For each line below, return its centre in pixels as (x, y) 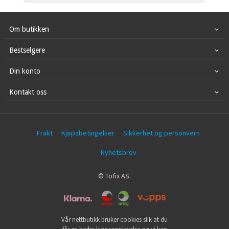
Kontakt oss (28, 92)
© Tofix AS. (114, 176)
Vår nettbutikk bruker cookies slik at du (114, 220)
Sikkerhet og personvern (162, 133)
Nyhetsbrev (118, 152)
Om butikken (29, 29)
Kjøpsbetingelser (88, 133)
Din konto (25, 71)
